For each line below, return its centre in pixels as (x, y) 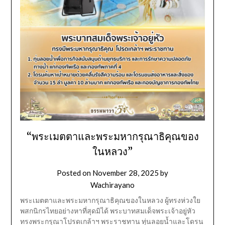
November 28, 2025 (126, 173)
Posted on (75, 173)
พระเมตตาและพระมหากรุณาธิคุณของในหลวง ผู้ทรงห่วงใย (110, 200)
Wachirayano (113, 185)
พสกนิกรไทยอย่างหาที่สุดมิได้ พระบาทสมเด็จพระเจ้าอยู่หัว (107, 211)
